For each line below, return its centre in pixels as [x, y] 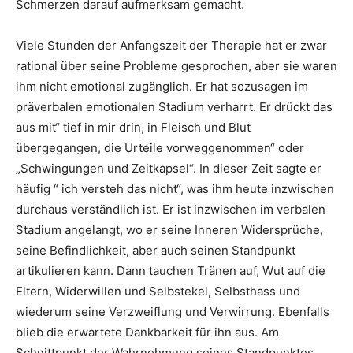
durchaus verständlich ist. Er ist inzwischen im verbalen [171, 209]
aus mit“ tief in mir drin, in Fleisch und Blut [133, 127]
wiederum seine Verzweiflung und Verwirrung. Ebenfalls [173, 311]
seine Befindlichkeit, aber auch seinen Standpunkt [156, 250]
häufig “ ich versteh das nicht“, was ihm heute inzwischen [175, 188]
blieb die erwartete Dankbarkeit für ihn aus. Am [147, 332]
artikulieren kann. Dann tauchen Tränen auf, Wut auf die [171, 270]
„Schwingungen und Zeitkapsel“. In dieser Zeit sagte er [169, 168]
